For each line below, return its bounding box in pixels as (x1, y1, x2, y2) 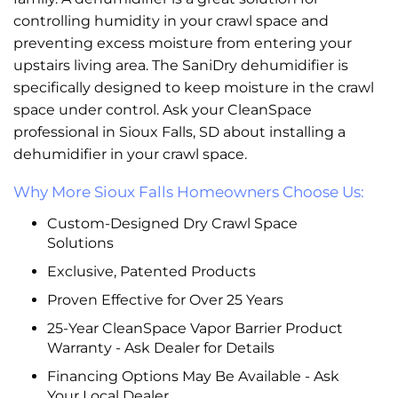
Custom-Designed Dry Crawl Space (46, 214, 298, 232)
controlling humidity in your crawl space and (13, 12, 329, 29)
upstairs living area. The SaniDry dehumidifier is (13, 56, 348, 74)
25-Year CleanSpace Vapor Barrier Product (46, 319, 343, 337)
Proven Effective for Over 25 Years (46, 291, 283, 308)
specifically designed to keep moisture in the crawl (13, 78, 374, 96)
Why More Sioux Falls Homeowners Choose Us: (13, 182, 364, 201)
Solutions (46, 234, 114, 251)
